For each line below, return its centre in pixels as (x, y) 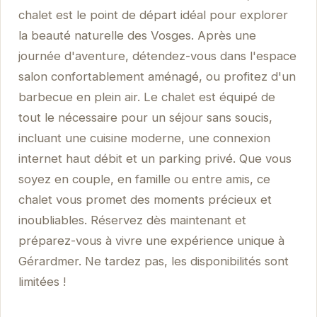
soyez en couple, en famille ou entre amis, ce (144, 179)
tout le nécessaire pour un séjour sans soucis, (145, 117)
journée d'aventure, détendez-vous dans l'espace (157, 56)
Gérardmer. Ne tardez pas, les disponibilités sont (153, 261)
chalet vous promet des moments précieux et (145, 199)
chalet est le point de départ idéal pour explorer (153, 15)
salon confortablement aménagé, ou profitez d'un (157, 76)
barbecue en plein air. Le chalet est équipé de (146, 97)
